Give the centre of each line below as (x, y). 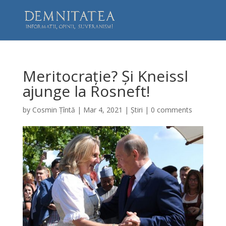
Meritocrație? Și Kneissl (105, 76)
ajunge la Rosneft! (86, 91)
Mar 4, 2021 (103, 110)
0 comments (171, 110)
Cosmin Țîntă (53, 110)
